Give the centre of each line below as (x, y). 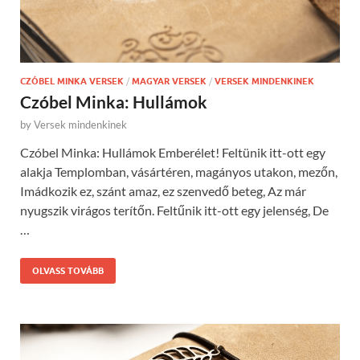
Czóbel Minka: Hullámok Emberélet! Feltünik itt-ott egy (173, 152)
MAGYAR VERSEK (169, 81)
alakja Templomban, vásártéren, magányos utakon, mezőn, (179, 171)
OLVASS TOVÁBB (68, 270)
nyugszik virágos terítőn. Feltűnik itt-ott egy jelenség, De (174, 210)
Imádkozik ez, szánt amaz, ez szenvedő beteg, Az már (163, 190)
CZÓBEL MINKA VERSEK (72, 81)
